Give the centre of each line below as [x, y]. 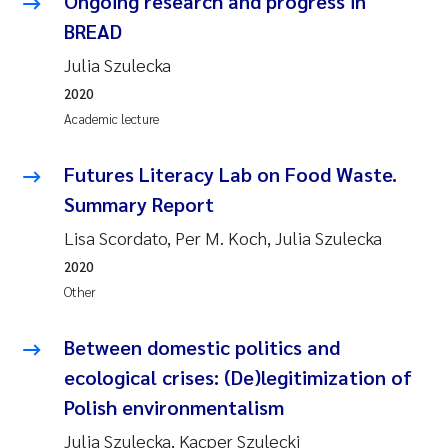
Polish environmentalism [174, 406]
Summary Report [139, 203]
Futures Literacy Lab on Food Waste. [230, 173]
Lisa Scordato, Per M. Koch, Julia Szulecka [223, 237]
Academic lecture [111, 118]
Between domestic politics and [202, 346]
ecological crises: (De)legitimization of [238, 376]
